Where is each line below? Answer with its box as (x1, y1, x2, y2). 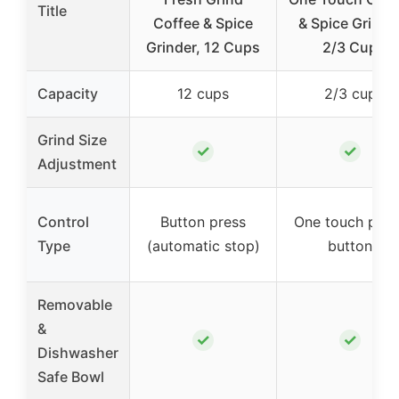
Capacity (37, 85, 98, 102)
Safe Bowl (37, 368, 104, 386)
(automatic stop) (146, 237, 260, 255)
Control (37, 213, 89, 231)
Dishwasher (37, 344, 118, 362)
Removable (37, 296, 112, 313)
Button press (160, 213, 246, 231)
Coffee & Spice (153, 14, 253, 32)
